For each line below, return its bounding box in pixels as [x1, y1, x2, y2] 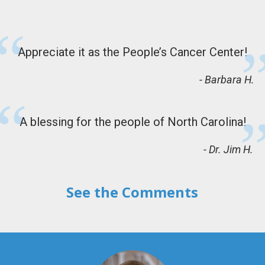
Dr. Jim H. [208, 143, 253, 156]
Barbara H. [205, 73, 254, 86]
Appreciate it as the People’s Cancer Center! [18, 45, 247, 59]
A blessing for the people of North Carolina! [19, 115, 246, 129]
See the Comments [66, 182, 198, 202]
